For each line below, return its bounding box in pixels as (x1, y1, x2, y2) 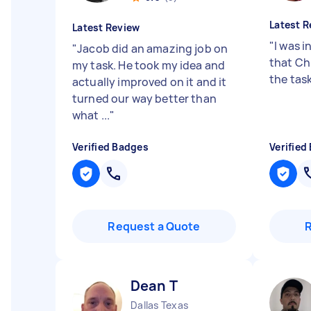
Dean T (131, 276, 178, 295)
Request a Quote (108, 219, 201, 234)
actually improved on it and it (72, 74, 227, 90)
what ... (72, 108, 110, 123)
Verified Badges (72, 140, 149, 153)
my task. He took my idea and (72, 58, 226, 73)
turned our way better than (72, 91, 217, 106)
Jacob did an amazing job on (77, 41, 228, 56)
